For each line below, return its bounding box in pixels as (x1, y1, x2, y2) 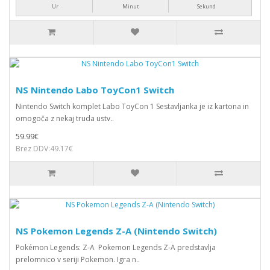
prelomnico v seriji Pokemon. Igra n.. (16, 254, 140, 265)
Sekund (197, 2, 216, 10)
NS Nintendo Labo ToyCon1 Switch (16, 83, 174, 96)
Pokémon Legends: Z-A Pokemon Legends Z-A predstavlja (16, 242, 216, 253)
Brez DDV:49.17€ (16, 143, 73, 154)
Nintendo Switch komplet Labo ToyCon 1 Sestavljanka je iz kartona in (16, 101, 249, 111)
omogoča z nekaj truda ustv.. (16, 113, 114, 124)
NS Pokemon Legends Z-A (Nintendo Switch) (16, 224, 217, 237)
